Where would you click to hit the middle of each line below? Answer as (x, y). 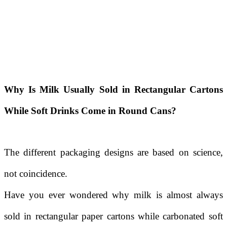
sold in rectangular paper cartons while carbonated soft (113, 216)
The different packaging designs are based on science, (113, 152)
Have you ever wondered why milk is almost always (113, 195)
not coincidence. (36, 174)
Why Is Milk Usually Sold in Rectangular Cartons (113, 89)
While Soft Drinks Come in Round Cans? (90, 111)
